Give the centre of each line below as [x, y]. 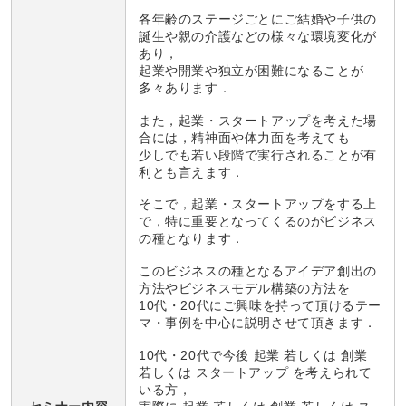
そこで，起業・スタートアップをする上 [258, 204]
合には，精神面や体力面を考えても [245, 137]
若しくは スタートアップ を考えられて [256, 372]
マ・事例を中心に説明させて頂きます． [258, 323]
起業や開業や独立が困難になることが [251, 70]
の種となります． [192, 239]
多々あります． [185, 87]
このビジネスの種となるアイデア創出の [258, 271]
